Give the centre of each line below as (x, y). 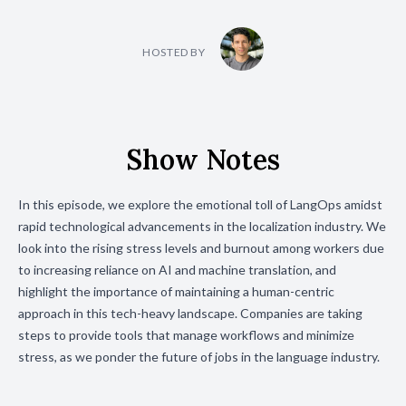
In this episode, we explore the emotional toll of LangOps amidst (200, 204)
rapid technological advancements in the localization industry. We (202, 226)
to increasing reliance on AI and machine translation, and (177, 270)
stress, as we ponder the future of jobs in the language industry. (199, 357)
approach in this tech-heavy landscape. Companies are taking (190, 313)
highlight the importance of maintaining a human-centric (176, 291)
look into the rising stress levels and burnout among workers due (201, 248)
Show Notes (203, 159)
